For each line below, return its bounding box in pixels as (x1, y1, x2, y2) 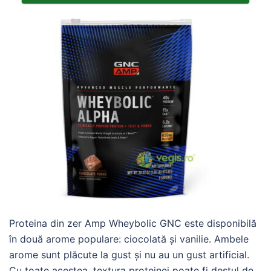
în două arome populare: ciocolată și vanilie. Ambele (9, 233, 249, 245)
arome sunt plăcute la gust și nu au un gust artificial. (9, 249, 249, 261)
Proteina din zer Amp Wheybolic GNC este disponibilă (9, 217, 256, 229)
